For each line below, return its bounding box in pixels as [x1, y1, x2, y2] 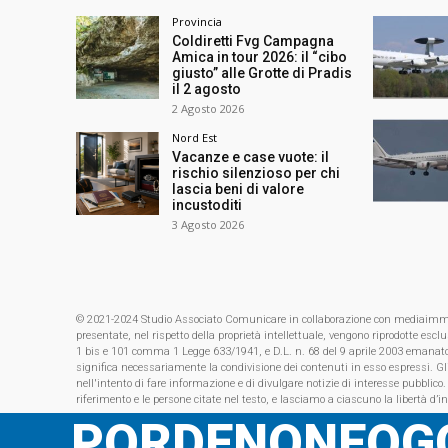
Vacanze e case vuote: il [172, 148, 330, 165]
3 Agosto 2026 [172, 216, 245, 232]
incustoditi [172, 196, 243, 213]
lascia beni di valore [172, 180, 305, 197]
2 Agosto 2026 [172, 100, 245, 116]
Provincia [172, 13, 223, 29]
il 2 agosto [172, 80, 242, 97]
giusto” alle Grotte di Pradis [172, 64, 353, 81]
